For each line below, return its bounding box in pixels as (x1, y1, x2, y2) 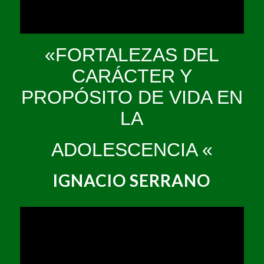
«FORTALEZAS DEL (44, 44, 219, 66)
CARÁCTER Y (71, 65, 192, 87)
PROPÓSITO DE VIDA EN (21, 87, 243, 108)
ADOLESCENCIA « (51, 139, 213, 161)
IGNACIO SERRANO (53, 170, 211, 191)
